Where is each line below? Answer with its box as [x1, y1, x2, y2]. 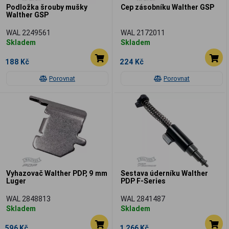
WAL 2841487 [121, 194, 165, 203]
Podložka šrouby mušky [6, 2, 87, 12]
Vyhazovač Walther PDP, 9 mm [6, 168, 107, 178]
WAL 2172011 [121, 28, 165, 37]
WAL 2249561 [6, 28, 51, 37]
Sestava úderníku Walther [121, 168, 208, 178]
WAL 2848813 [6, 194, 51, 203]
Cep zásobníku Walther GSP [121, 2, 214, 12]
